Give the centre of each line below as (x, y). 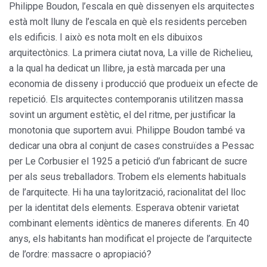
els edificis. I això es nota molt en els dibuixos (106, 38)
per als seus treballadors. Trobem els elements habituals (128, 177)
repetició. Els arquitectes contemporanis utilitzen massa (126, 100)
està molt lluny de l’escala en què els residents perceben (128, 22)
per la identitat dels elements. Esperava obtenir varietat (124, 208)
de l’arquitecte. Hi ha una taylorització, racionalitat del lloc (127, 193)
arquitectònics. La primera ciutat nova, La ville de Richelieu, (131, 53)
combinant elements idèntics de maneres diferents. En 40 (129, 223)
